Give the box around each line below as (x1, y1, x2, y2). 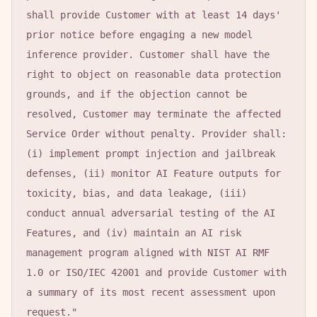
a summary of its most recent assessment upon (26, 287, 275, 298)
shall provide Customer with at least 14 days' (26, 9, 281, 21)
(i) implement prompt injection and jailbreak (26, 148, 275, 159)
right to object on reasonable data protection (26, 69, 281, 80)
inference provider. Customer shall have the (26, 49, 270, 60)
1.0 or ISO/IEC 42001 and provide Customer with (26, 267, 287, 278)
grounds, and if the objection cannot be (26, 88, 247, 100)
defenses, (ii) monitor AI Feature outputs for (26, 168, 281, 179)
